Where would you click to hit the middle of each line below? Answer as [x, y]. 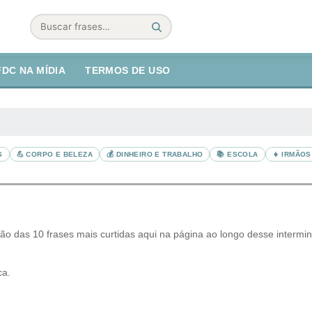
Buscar [48, 34]
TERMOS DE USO [128, 71]
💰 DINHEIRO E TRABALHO [155, 154]
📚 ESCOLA [237, 154]
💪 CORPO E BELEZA [55, 154]
